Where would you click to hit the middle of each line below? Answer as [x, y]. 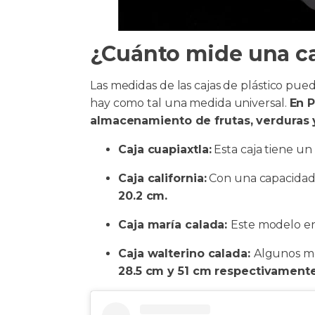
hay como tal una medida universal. [190, 103]
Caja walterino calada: [186, 253]
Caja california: [162, 178]
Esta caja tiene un [262, 149]
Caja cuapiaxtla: [165, 149]
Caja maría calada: [175, 225]
